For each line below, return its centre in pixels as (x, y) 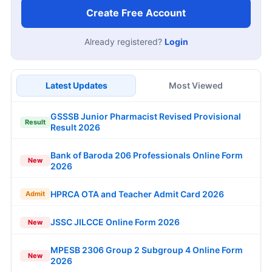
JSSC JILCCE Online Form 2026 (115, 222)
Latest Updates (76, 86)
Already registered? (124, 42)
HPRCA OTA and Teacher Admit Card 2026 (137, 194)
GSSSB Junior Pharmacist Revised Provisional (146, 117)
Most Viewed (196, 86)
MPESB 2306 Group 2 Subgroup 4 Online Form (147, 250)
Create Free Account (136, 13)
